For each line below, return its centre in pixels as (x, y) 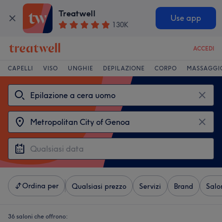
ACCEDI (204, 49)
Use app (186, 18)
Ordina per (40, 186)
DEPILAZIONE (124, 68)
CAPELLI (21, 68)
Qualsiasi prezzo (99, 186)
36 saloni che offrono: (38, 216)
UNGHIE (81, 68)
